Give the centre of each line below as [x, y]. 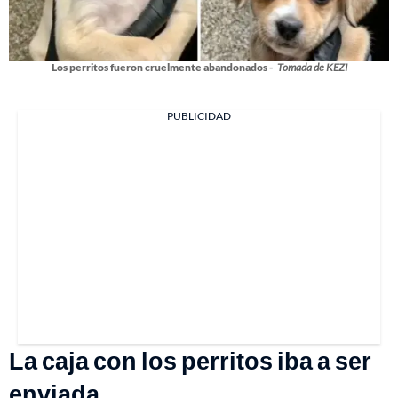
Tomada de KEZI [312, 68]
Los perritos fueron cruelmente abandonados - [162, 68]
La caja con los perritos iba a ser [190, 361]
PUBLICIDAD [199, 116]
